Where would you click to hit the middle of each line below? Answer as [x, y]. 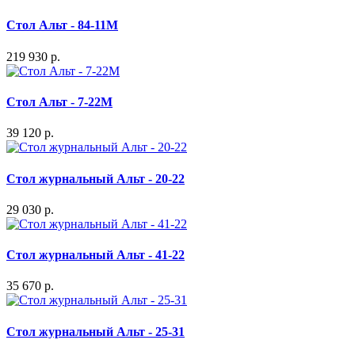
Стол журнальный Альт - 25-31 [95, 331]
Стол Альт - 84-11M [62, 25]
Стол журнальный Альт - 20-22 [95, 178]
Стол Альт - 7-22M [59, 102]
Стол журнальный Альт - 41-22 [95, 255]
